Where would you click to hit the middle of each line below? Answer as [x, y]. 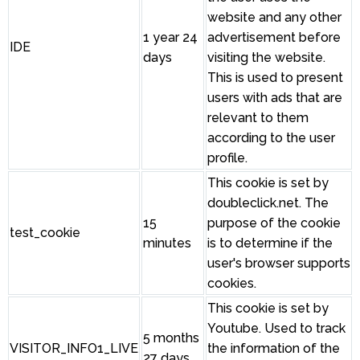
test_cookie [45, 232]
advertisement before [274, 37]
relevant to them [258, 117]
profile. [227, 157]
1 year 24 [170, 37]
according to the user [271, 137]
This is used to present [275, 77]
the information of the [274, 348]
